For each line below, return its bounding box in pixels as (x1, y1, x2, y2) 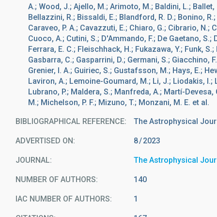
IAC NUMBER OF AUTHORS (15, 194, 110, 203)
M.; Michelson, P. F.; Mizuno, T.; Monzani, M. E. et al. (28, 98, 209, 107)
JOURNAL (15, 155, 50, 165)
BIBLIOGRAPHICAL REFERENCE (15, 117, 124, 126)
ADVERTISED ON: (15, 136, 75, 145)
